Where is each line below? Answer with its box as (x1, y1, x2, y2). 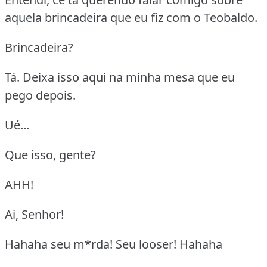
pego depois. (5, 86, 76, 103)
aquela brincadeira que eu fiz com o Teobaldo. (5, 9, 257, 26)
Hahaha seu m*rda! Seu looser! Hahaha (5, 235, 222, 252)
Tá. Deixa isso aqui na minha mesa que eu (5, 69, 235, 85)
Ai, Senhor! (5, 206, 64, 222)
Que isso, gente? (5, 146, 96, 163)
